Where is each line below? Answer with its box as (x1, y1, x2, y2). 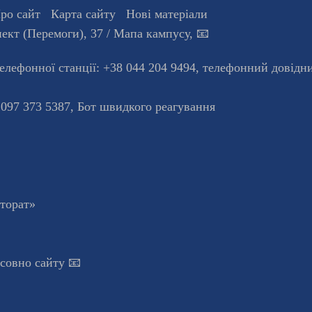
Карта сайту (51, 6, 116, 21)
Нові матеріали (126, 6, 208, 21)
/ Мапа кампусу (103, 26, 189, 40)
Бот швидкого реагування (77, 100, 215, 114)
